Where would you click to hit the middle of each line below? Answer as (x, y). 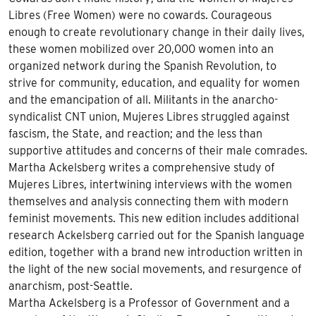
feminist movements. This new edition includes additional (154, 218)
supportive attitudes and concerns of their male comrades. (158, 150)
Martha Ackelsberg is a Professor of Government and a (149, 303)
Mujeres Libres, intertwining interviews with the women (150, 184)
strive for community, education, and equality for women (154, 83)
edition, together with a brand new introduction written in (156, 252)
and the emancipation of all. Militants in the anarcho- (143, 99)
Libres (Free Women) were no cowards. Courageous (140, 15)
